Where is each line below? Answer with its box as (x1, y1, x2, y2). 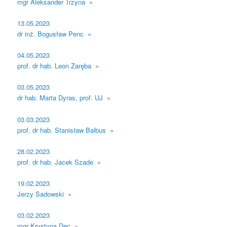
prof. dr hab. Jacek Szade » (17, 157, 101, 167)
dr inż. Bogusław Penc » (17, 29, 92, 39)
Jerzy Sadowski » (17, 188, 72, 199)
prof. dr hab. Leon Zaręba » (17, 61, 99, 71)
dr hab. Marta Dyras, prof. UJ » (17, 93, 111, 103)
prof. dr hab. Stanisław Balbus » (17, 125, 114, 135)
